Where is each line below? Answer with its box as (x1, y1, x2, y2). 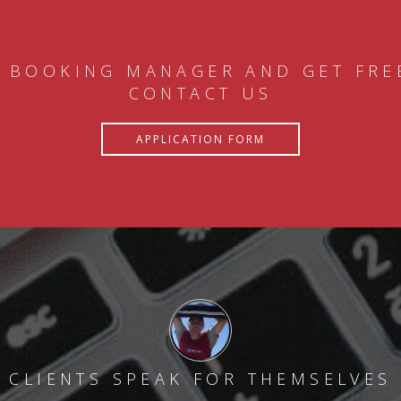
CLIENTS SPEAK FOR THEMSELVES (9, 368, 392, 389)
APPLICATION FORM (136, 132, 265, 147)
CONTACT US (128, 82, 273, 104)
